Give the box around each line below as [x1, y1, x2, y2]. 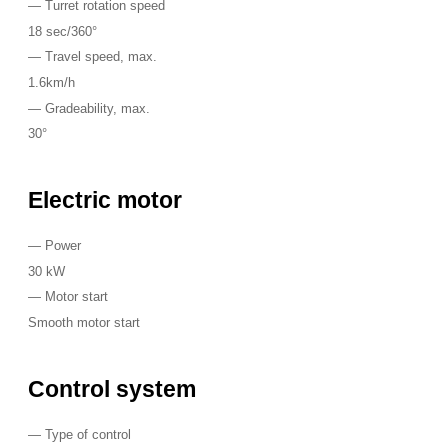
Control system [28, 375, 196, 402]
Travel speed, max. [41, 50, 157, 65]
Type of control [41, 427, 131, 442]
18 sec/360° [28, 24, 97, 39]
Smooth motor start [28, 316, 140, 331]
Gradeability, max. [41, 101, 150, 116]
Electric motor [28, 186, 182, 213]
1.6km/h [28, 75, 75, 90]
